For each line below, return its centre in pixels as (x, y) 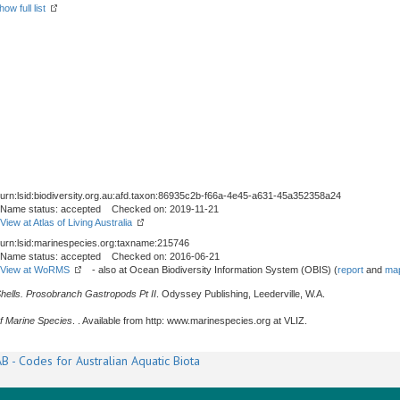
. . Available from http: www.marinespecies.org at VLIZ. (190, 321)
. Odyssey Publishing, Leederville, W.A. (241, 294)
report (350, 270)
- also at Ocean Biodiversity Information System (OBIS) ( (209, 270)
